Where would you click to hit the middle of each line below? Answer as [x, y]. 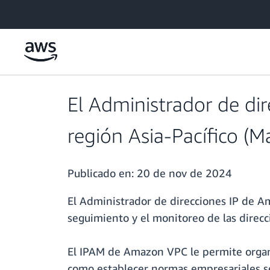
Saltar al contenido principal [58, 12]
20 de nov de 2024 [184, 173]
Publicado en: [102, 173]
